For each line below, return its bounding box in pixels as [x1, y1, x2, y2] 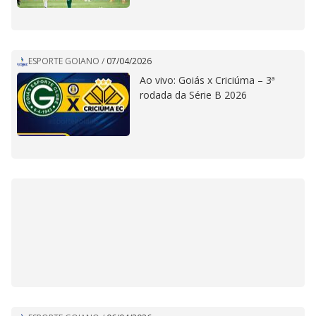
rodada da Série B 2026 [140, 87, 247, 102]
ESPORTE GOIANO [28, 55, 99, 68]
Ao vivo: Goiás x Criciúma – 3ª [140, 73, 275, 87]
